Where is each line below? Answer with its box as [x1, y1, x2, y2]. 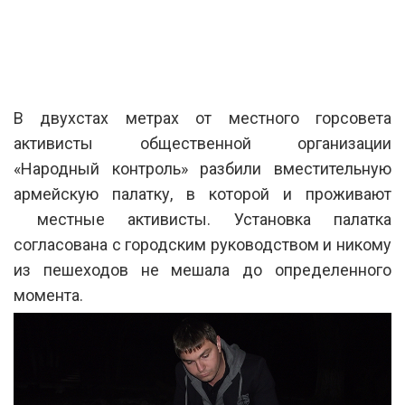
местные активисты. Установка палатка [14, 209, 391, 229]
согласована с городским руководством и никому [14, 234, 391, 254]
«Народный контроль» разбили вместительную [14, 158, 391, 178]
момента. [14, 285, 83, 305]
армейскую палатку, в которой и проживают [14, 184, 391, 203]
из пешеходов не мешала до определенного [14, 259, 391, 279]
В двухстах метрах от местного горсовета [14, 108, 391, 127]
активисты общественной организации [14, 133, 391, 153]
